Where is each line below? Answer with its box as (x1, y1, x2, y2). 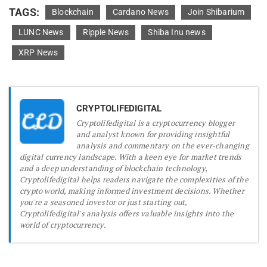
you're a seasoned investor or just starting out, (20, 197, 187, 208)
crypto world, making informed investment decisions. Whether (20, 185, 244, 197)
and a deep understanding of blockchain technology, (20, 163, 207, 174)
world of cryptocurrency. (20, 219, 106, 231)
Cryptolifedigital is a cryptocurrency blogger (76, 117, 235, 129)
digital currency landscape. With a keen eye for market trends (20, 151, 242, 163)
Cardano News (112, 7, 169, 17)
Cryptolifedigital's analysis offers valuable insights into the (20, 208, 234, 219)
